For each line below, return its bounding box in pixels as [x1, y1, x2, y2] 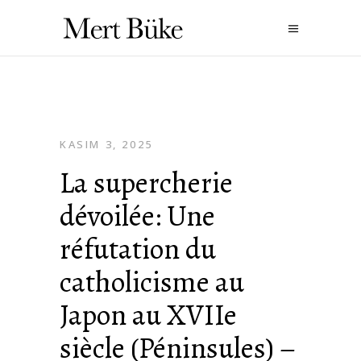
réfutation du [60, 229, 216, 268]
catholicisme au [60, 262, 244, 301]
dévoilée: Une [60, 196, 215, 235]
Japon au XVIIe [60, 295, 237, 334]
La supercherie [60, 163, 233, 202]
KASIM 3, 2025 [60, 137, 153, 151]
